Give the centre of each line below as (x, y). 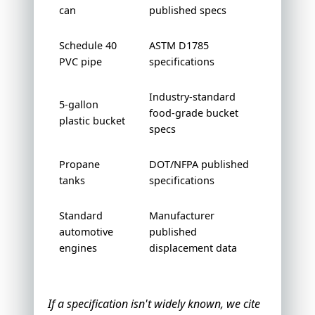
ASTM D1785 (179, 46)
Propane (79, 165)
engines (78, 248)
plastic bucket (92, 121)
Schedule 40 (88, 46)
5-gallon (79, 105)
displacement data (193, 248)
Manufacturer (182, 216)
